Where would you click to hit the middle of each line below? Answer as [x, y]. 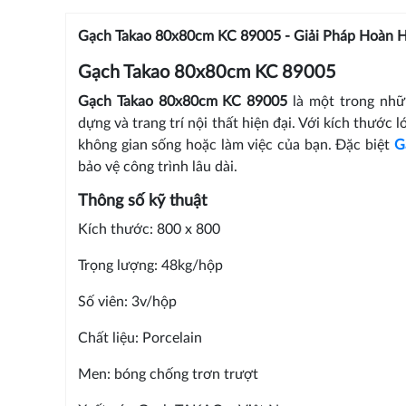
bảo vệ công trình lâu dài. [157, 166]
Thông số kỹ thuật [142, 201]
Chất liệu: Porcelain [140, 338]
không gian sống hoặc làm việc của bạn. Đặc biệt [236, 145]
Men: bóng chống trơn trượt [168, 374]
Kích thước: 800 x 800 [149, 229]
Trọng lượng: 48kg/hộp [150, 265]
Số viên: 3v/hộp [127, 301]
